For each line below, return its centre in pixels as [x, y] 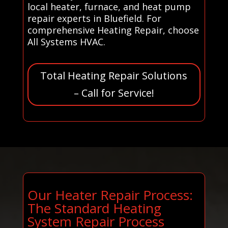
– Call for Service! [114, 93]
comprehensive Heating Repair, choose [113, 30]
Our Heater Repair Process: [110, 195]
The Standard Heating [94, 208]
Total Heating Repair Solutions [114, 75]
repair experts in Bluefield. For [94, 18]
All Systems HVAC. [66, 41]
